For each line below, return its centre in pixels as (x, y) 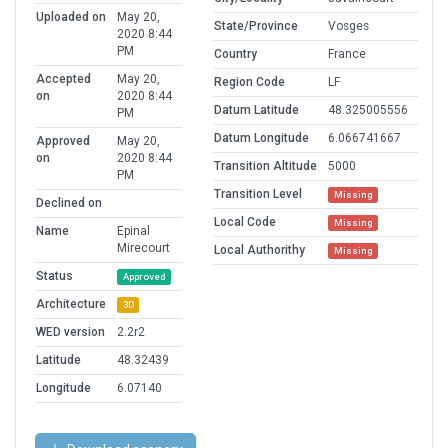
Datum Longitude (261, 138)
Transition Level (258, 194)
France (347, 54)
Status (54, 276)
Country (235, 54)
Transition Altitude (265, 166)
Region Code (249, 82)
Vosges (348, 26)
